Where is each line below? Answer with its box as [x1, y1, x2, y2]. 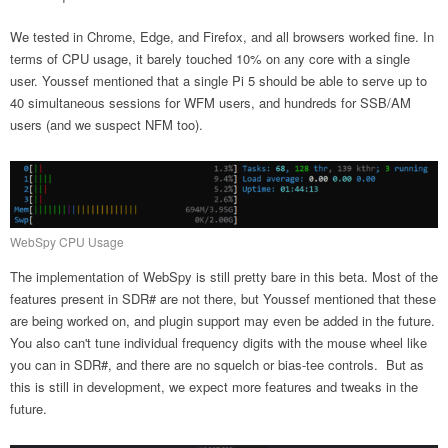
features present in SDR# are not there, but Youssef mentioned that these [10, 288, 436, 308]
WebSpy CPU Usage [10, 232, 124, 250]
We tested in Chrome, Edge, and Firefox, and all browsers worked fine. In [10, 26, 434, 46]
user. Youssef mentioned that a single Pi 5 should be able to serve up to [10, 70, 427, 90]
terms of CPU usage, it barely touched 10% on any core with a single [10, 48, 410, 68]
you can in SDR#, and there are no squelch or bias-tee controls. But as [10, 354, 424, 374]
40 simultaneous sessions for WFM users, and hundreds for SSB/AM [10, 92, 411, 112]
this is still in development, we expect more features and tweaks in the [10, 376, 418, 396]
